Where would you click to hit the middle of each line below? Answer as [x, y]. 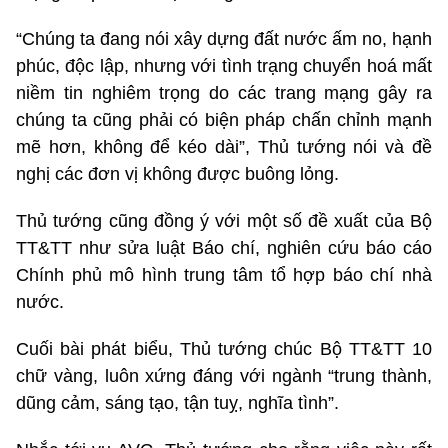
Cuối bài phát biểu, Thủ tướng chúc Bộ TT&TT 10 [224, 349]
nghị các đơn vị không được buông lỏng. [177, 174]
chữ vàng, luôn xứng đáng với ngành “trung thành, [224, 376]
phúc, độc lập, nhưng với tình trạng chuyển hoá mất [224, 66]
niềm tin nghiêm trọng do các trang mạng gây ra [224, 93]
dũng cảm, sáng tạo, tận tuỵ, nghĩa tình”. [177, 403]
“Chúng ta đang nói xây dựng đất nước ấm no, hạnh [224, 39]
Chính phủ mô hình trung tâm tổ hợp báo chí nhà [224, 275]
